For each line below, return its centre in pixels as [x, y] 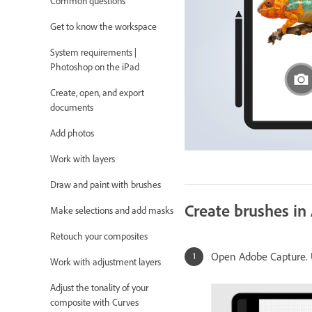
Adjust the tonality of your [99, 288]
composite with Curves [94, 303]
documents [72, 108]
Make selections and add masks [112, 211]
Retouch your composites [99, 237]
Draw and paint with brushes [106, 185]
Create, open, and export [97, 93]
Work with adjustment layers [106, 263]
